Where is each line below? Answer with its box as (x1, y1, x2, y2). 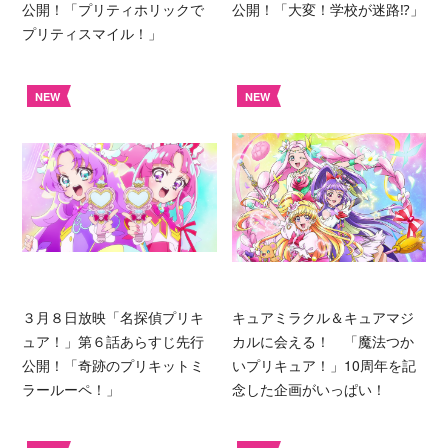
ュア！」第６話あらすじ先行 (22, 330, 205, 351)
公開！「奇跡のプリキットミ (22, 354, 205, 375)
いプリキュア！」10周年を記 (231, 354, 416, 375)
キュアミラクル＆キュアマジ (231, 306, 414, 327)
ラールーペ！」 (22, 378, 121, 399)
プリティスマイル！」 (22, 22, 163, 43)
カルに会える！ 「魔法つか (231, 330, 414, 351)
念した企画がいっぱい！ (231, 378, 386, 399)
